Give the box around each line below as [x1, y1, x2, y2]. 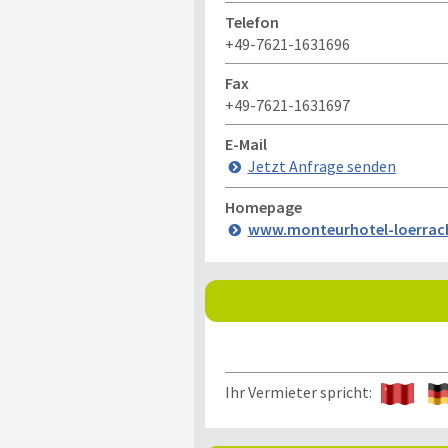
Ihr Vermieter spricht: [224, 382, 381, 402]
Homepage [224, 197, 302, 217]
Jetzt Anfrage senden [247, 156, 396, 176]
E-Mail [224, 134, 267, 154]
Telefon [224, 12, 279, 32]
